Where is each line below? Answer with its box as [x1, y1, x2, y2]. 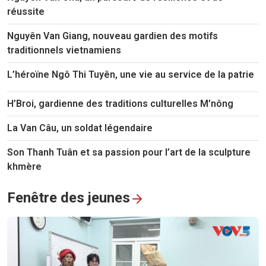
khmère [7, 161, 42, 173]
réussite [7, 6, 45, 18]
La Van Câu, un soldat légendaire [7, 122, 153, 134]
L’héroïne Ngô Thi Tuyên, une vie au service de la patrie [7, 69, 254, 81]
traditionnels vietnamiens [7, 45, 121, 56]
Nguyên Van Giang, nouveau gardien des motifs [7, 30, 218, 42]
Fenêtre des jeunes [7, 189, 130, 207]
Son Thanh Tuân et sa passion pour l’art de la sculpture [7, 147, 251, 159]
